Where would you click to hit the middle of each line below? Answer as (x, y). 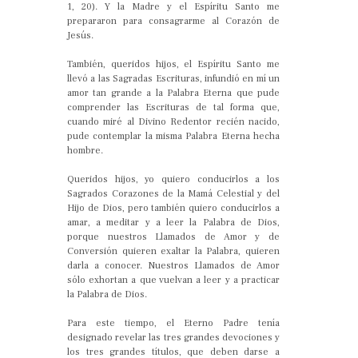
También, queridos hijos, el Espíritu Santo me (173, 64)
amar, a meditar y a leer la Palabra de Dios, (173, 222)
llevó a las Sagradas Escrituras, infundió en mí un (173, 78)
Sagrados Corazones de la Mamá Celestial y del (173, 193)
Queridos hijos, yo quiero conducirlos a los (173, 179)
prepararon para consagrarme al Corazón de (173, 21)
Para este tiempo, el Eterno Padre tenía (173, 323)
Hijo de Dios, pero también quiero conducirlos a (173, 208)
